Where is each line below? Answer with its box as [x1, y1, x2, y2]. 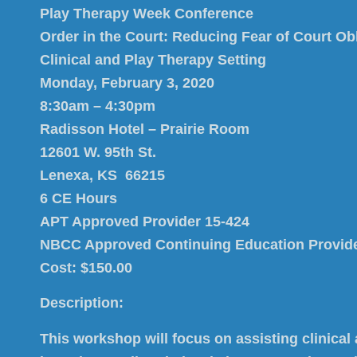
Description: [40, 295, 124, 312]
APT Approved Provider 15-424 [40, 214, 249, 229]
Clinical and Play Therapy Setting [40, 52, 266, 68]
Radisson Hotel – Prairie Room [40, 121, 249, 137]
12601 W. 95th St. [40, 144, 156, 160]
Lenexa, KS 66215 [40, 167, 165, 183]
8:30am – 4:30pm [40, 98, 155, 114]
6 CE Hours [40, 190, 117, 206]
